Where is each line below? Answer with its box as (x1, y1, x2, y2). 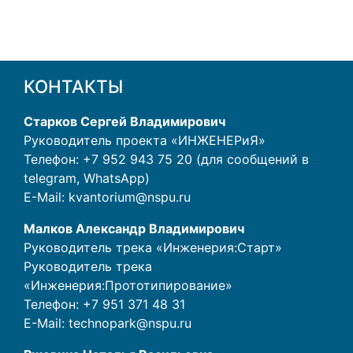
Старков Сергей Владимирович (24, 113, 225, 130)
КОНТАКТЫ (24, 76, 123, 98)
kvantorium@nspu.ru (69, 189, 191, 206)
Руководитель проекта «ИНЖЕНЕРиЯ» (24, 132, 266, 149)
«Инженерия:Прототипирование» (24, 277, 232, 294)
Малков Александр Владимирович (24, 221, 244, 237)
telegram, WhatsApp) (24, 170, 150, 187)
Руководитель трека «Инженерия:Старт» (24, 240, 282, 256)
